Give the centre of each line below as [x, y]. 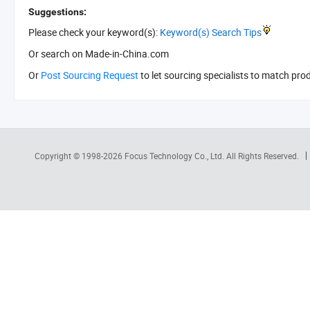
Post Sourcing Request [90, 75]
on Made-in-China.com [120, 54]
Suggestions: [57, 12]
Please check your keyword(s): [94, 33]
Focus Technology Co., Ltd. [175, 156]
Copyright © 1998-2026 [79, 156]
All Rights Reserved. [262, 156]
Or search [50, 54]
